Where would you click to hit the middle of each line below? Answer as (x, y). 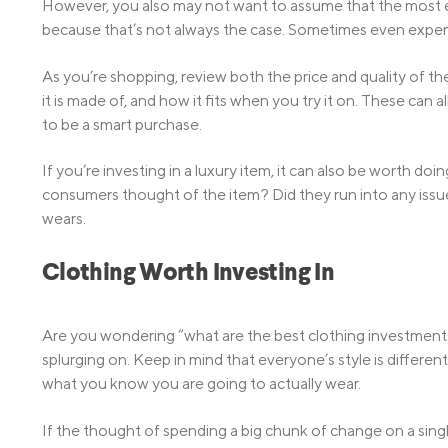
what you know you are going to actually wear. (201, 384)
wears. (64, 219)
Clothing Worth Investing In (188, 274)
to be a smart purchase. (122, 124)
